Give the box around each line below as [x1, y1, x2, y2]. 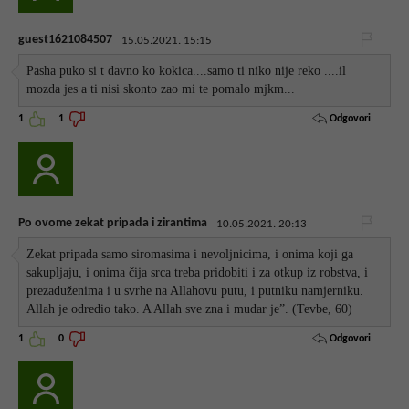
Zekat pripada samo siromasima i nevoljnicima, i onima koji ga [26, 246, 354, 261]
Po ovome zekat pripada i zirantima [18, 215, 207, 230]
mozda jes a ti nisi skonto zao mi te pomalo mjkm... [26, 82, 296, 97]
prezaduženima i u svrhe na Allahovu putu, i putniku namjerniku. [26, 283, 364, 298]
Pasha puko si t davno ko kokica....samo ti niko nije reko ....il [26, 64, 347, 79]
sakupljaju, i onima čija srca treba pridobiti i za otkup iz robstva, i [26, 265, 369, 279]
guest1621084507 [18, 32, 112, 47]
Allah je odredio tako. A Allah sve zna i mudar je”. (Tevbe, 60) [26, 301, 353, 316]
